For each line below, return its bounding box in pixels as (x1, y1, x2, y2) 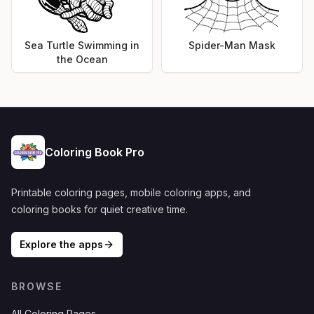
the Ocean (56, 53, 108, 65)
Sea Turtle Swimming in (25, 39, 139, 51)
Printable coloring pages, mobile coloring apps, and (11, 186, 251, 198)
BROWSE (11, 280, 62, 292)
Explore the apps (20, 238, 103, 250)
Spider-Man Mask (189, 39, 275, 51)
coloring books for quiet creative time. (11, 203, 188, 215)
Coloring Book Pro (45, 144, 144, 159)
